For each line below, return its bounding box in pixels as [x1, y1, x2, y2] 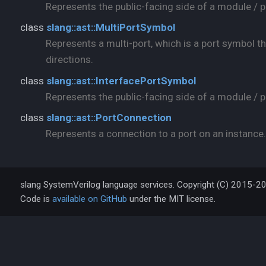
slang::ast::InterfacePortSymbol [46, 74, 196, 87]
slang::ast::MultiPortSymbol [46, 21, 175, 33]
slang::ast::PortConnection [46, 112, 172, 123]
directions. [45, 53, 93, 65]
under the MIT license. [127, 193, 216, 204]
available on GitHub [52, 193, 127, 204]
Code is [20, 193, 52, 204]
